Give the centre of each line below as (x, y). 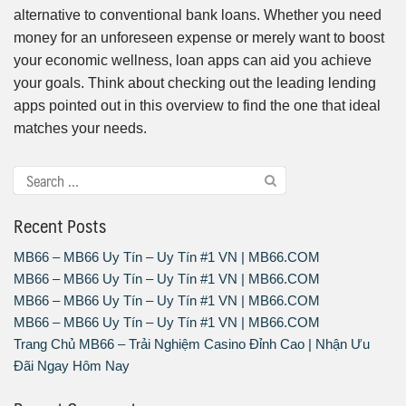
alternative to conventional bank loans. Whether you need (198, 15)
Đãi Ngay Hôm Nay (72, 366)
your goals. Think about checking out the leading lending (195, 83)
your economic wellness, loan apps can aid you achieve (193, 61)
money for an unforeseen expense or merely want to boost (199, 38)
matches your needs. (80, 129)
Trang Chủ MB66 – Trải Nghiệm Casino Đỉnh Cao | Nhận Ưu (192, 344)
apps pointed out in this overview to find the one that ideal (197, 106)
